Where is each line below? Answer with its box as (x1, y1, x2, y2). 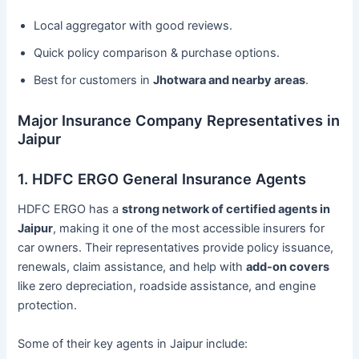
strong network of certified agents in (122, 202, 331, 217)
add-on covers (246, 260, 330, 275)
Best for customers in (34, 73, 154, 88)
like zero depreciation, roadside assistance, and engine (18, 279, 317, 294)
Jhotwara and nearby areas (153, 73, 306, 88)
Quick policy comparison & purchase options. (34, 46, 280, 61)
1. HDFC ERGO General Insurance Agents (18, 169, 307, 188)
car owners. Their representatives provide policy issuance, (18, 240, 334, 256)
